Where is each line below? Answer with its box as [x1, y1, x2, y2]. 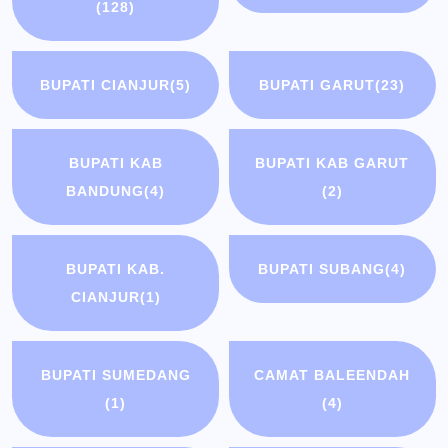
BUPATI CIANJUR [40, 77, 171, 94]
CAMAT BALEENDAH [254, 367, 411, 384]
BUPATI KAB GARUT [255, 155, 410, 172]
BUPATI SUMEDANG [40, 367, 191, 384]
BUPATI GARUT [259, 77, 376, 94]
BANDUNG [66, 183, 145, 200]
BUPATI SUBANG [258, 261, 386, 278]
